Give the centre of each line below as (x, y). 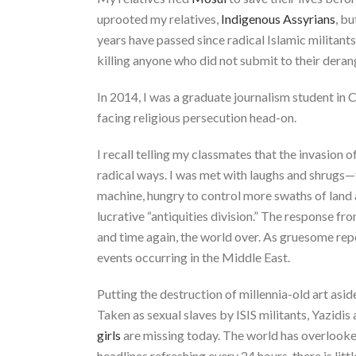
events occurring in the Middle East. (193, 257)
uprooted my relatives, (159, 18)
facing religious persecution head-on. (197, 117)
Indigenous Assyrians (278, 18)
